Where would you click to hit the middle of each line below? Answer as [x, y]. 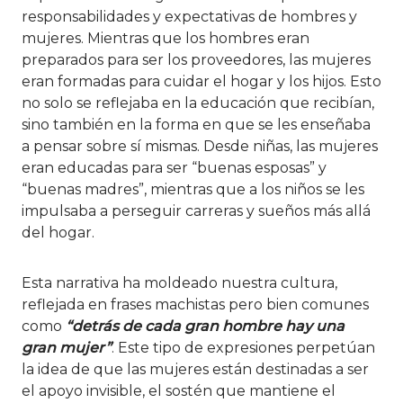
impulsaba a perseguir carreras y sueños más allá [196, 210]
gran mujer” [67, 347]
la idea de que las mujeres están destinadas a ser [195, 369]
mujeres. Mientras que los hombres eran [166, 38]
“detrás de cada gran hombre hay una [205, 326]
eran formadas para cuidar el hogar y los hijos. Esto [201, 81]
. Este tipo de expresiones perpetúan [243, 347]
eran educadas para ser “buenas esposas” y [174, 167]
